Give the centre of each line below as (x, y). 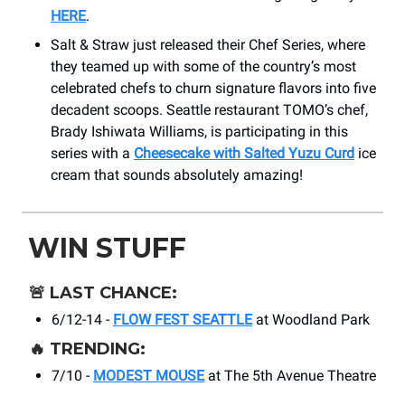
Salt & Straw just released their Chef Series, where (208, 45)
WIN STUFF (107, 249)
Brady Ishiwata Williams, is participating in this (199, 132)
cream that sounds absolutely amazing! (177, 175)
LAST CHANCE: (113, 293)
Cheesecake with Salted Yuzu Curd (244, 154)
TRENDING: (98, 349)
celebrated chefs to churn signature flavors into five (213, 89)
